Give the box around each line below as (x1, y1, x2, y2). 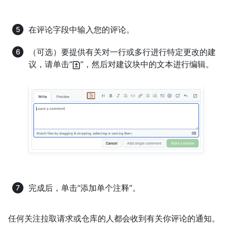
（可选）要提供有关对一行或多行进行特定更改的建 (28, 47, 216, 58)
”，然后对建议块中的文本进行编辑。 (80, 59, 214, 70)
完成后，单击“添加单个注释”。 (28, 182, 140, 193)
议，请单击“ (28, 59, 72, 70)
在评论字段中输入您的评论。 (28, 24, 134, 35)
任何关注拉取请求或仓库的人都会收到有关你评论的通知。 (8, 213, 220, 223)
